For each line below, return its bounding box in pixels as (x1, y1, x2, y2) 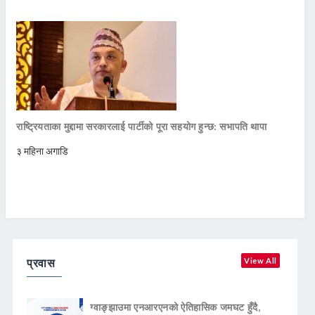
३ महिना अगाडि (16, 144, 68, 157)
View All (244, 255, 277, 265)
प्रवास (27, 255, 56, 269)
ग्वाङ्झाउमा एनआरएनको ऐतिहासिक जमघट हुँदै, (90, 300, 261, 313)
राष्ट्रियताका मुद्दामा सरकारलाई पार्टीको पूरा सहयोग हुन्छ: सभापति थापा (16, 120, 267, 132)
